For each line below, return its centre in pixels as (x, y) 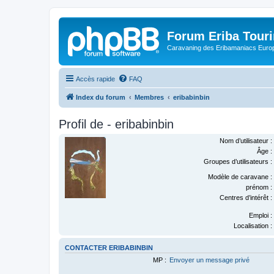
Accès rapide (95, 79)
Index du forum (101, 97)
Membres (149, 97)
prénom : (259, 187)
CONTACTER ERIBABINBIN (109, 247)
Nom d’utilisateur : (246, 140)
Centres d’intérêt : (246, 197)
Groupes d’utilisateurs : (238, 161)
